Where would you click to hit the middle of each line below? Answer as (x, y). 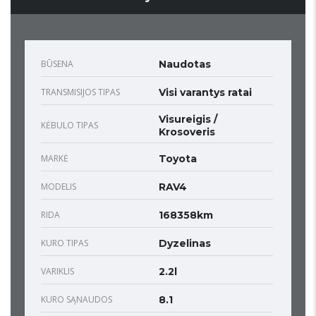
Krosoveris (187, 132)
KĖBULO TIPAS (69, 126)
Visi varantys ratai (205, 93)
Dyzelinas (185, 244)
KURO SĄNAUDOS (77, 300)
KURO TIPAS (65, 243)
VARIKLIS (57, 272)
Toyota (178, 159)
